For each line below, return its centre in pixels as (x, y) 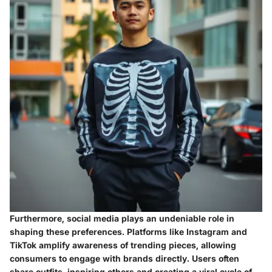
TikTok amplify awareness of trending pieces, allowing (123, 245)
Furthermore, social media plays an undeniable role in (122, 219)
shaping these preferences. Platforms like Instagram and (128, 232)
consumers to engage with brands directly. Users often (124, 259)
